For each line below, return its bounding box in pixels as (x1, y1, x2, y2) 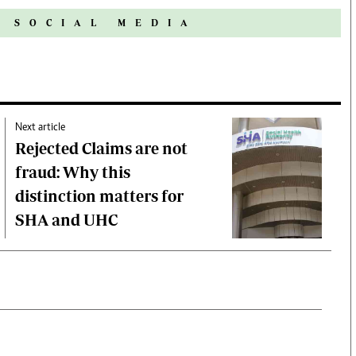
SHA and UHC (15, 211, 118, 230)
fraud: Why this (15, 163, 131, 182)
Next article (15, 122, 66, 134)
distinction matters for (15, 187, 184, 206)
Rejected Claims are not (15, 139, 188, 158)
